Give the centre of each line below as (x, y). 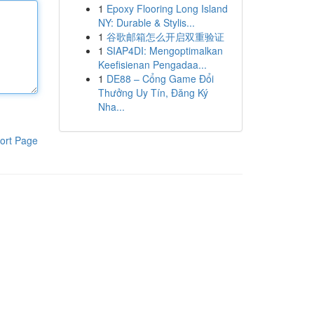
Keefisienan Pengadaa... (152, 64)
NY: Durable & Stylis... (146, 22)
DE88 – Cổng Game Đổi (160, 78)
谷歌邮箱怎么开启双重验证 (165, 36)
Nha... (111, 107)
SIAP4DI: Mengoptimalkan (164, 50)
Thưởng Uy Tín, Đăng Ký (153, 93)
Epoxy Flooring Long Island (167, 8)
